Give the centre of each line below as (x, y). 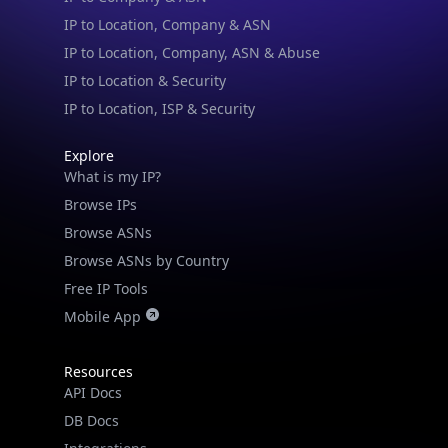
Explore (89, 155)
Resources (98, 371)
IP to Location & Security (145, 80)
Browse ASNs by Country (146, 260)
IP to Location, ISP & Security (159, 108)
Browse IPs (100, 204)
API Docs (93, 392)
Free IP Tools (106, 288)
